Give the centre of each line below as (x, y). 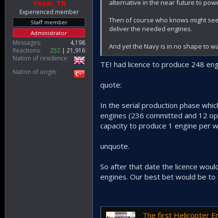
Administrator (49, 33)
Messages (26, 43)
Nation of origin (34, 72)
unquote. (115, 146)
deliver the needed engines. (151, 28)
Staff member (49, 22)
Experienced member (49, 12)
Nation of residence (40, 58)
